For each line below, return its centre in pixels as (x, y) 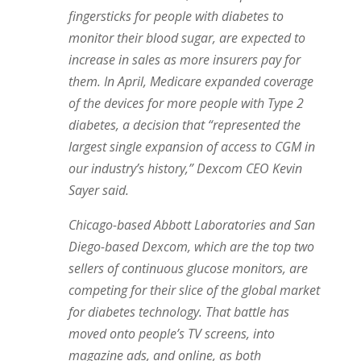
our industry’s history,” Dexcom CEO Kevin (185, 168)
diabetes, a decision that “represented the (184, 124)
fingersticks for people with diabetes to (176, 16)
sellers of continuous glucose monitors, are (188, 268)
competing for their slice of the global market (194, 290)
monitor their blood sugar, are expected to (187, 37)
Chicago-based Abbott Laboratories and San (191, 224)
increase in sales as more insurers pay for (184, 59)
